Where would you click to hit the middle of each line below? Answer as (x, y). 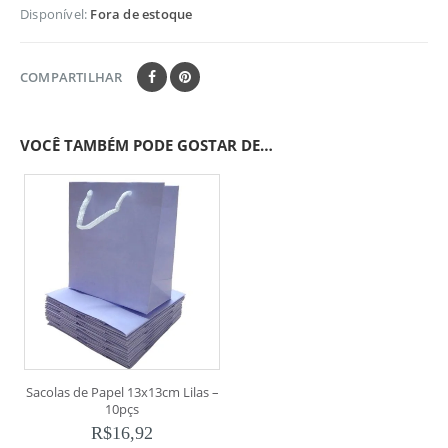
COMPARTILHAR (71, 77)
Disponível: (55, 13)
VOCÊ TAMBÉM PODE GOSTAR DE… (146, 145)
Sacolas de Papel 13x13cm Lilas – (122, 392)
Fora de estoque (141, 13)
